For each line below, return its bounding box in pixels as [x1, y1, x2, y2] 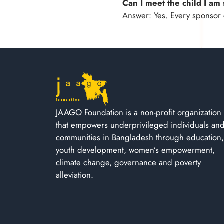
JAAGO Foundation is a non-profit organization [56, 106, 221, 118]
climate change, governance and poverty [56, 156, 201, 168]
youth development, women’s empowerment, [56, 143, 215, 156]
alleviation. [56, 168, 93, 181]
